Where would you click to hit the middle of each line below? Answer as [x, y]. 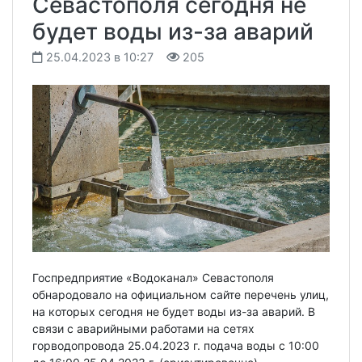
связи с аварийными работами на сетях [143, 329]
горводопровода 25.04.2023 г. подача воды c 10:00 [176, 346]
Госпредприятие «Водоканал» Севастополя [153, 278]
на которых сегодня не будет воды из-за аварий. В [174, 312]
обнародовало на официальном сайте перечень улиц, [181, 295]
